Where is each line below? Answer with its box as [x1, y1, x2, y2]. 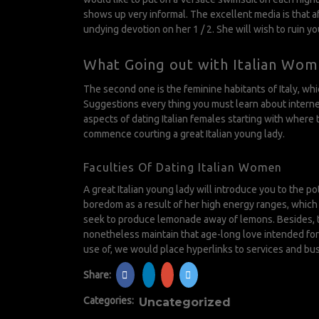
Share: [83, 269, 113, 281]
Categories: [83, 295, 134, 306]
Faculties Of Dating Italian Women [83, 161, 282, 174]
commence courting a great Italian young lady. [83, 128, 285, 140]
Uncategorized [139, 296, 231, 309]
